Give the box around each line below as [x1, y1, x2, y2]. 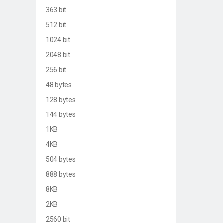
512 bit [46, 20, 67, 29]
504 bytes [46, 155, 76, 163]
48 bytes [46, 80, 72, 89]
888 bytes [46, 170, 76, 178]
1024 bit [46, 35, 70, 44]
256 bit [46, 65, 67, 74]
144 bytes [46, 110, 76, 118]
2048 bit [46, 50, 70, 59]
